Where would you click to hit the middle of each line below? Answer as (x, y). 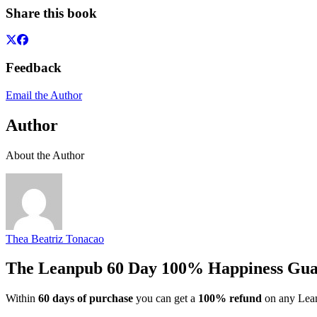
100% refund (230, 299)
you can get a (166, 299)
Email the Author (44, 95)
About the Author (45, 155)
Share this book (51, 13)
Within (22, 299)
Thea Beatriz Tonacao (55, 238)
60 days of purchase (86, 299)
